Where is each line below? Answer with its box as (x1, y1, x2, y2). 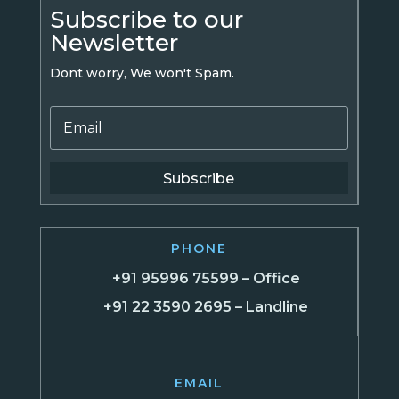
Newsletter (50, 28, 179, 57)
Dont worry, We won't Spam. (50, 64, 235, 81)
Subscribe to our (50, 4, 244, 34)
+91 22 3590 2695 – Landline (103, 298, 309, 316)
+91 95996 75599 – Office (111, 270, 300, 288)
